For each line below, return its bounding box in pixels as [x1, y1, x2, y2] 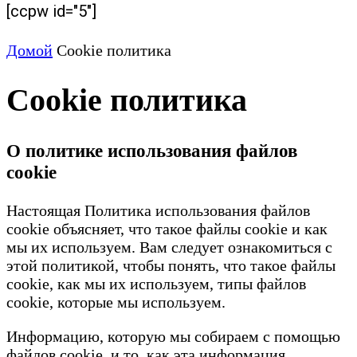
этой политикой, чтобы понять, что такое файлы [6, 256, 335, 274]
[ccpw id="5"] [6, 2, 96, 21]
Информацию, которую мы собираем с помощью [6, 327, 340, 345]
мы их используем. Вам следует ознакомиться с [6, 237, 332, 256]
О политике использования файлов [6, 139, 297, 161]
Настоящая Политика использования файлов [6, 201, 310, 219]
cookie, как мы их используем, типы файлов [6, 274, 306, 292]
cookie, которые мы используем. [6, 292, 226, 311]
